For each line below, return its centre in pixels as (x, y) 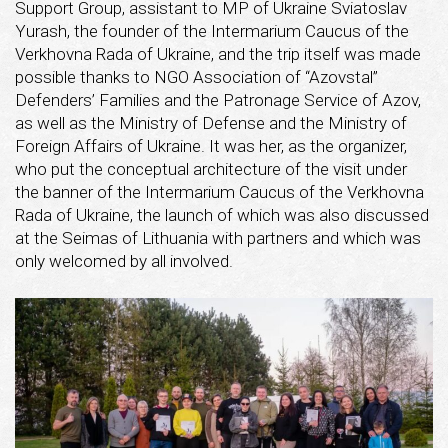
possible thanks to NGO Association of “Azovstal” (196, 76)
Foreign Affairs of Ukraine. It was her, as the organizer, (211, 145)
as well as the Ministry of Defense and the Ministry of (211, 122)
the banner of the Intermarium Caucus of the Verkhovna (219, 191)
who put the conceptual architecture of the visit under (211, 168)
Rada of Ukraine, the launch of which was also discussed (222, 214)
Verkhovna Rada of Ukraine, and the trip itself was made (218, 53)
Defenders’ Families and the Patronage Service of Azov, (218, 99)
